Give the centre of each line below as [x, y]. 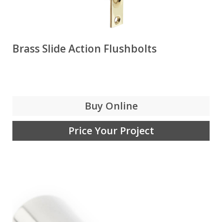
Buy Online [111, 106]
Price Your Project [111, 131]
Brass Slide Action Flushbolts [84, 49]
